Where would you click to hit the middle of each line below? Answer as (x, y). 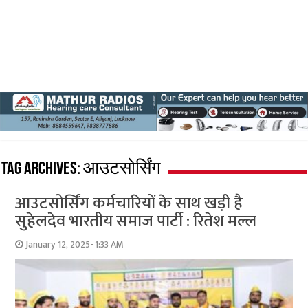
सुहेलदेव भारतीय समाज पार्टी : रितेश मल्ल (136, 221)
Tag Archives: (43, 169)
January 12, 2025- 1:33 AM (75, 244)
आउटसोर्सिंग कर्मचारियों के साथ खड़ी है (129, 203)
